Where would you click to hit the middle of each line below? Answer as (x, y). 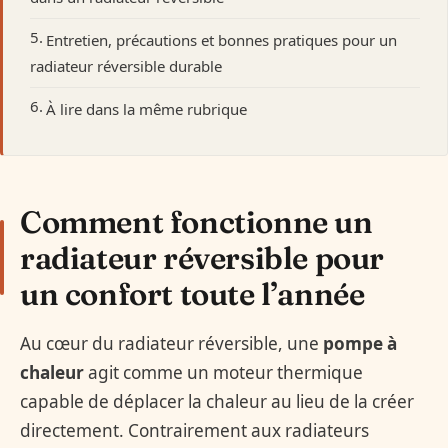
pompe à (360, 344)
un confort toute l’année (192, 293)
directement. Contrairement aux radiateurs (194, 431)
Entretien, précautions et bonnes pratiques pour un (221, 40)
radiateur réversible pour (202, 257)
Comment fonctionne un (196, 221)
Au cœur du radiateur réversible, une (171, 344)
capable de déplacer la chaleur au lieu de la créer (217, 402)
